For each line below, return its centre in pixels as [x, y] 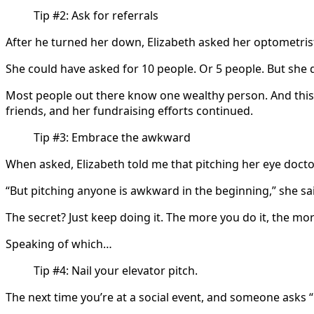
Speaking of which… [59, 244]
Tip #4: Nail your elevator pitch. [116, 271]
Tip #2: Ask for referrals [96, 16]
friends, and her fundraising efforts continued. [129, 111]
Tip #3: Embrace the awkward [112, 138]
